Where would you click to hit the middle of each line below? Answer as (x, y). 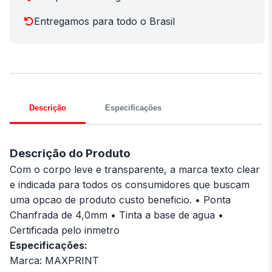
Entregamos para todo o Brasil (104, 21)
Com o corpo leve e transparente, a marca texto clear (135, 169)
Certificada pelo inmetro (65, 230)
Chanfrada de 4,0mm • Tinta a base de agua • (117, 215)
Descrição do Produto (70, 153)
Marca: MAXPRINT (54, 260)
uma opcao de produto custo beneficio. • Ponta (120, 199)
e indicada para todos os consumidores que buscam (130, 184)
